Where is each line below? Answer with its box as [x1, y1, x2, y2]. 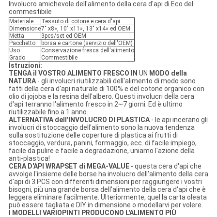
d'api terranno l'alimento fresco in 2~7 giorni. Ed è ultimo [8, 100, 183, 108]
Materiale [9, 18, 33, 25]
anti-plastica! [8, 155, 50, 163]
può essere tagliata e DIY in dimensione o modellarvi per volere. [8, 201, 203, 209]
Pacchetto [9, 40, 35, 47]
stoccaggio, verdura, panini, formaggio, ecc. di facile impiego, [8, 139, 197, 147]
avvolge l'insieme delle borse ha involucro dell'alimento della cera [8, 170, 208, 178]
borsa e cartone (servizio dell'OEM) [41, 40, 133, 47]
